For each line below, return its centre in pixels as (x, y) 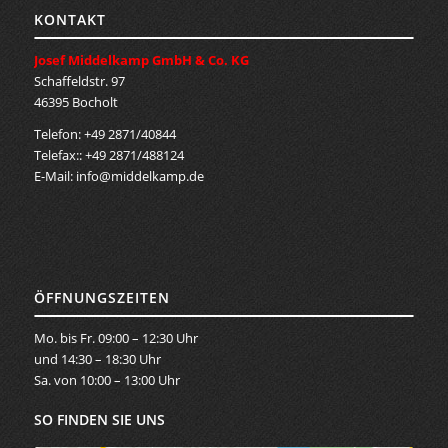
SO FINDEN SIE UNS (99, 419)
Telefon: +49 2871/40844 (104, 133)
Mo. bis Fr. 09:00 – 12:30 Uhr (115, 337)
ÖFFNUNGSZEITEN (101, 297)
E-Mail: (54, 175)
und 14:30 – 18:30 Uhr (97, 358)
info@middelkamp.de (139, 175)
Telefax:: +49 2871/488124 (108, 154)
